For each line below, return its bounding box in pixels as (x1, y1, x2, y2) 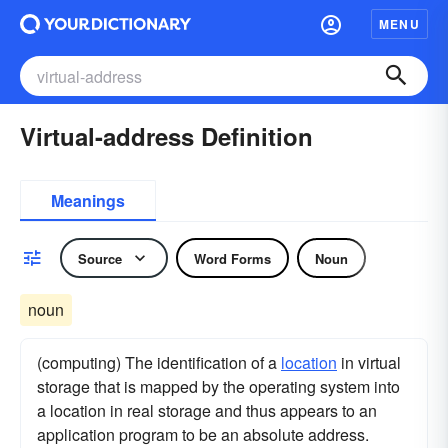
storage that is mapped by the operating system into (37, 375, 400, 398)
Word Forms (194, 248, 271, 268)
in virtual (337, 351, 401, 374)
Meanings (51, 189, 125, 212)
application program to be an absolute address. (37, 423, 369, 446)
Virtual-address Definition (20, 119, 313, 153)
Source (78, 248, 122, 268)
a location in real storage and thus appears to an (37, 399, 377, 422)
